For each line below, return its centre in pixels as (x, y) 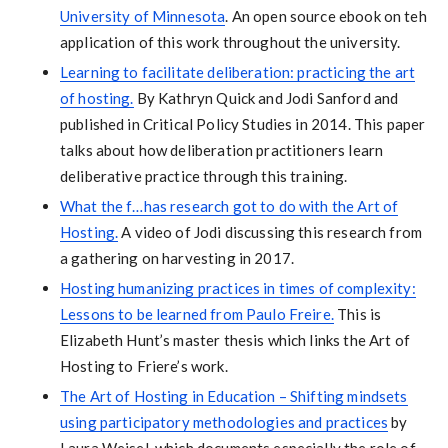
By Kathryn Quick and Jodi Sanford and (266, 98)
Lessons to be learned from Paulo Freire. (196, 314)
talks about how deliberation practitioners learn (221, 150)
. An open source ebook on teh (326, 16)
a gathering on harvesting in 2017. (177, 258)
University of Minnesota (142, 16)
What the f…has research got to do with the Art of (229, 206)
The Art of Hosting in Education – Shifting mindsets (233, 396)
